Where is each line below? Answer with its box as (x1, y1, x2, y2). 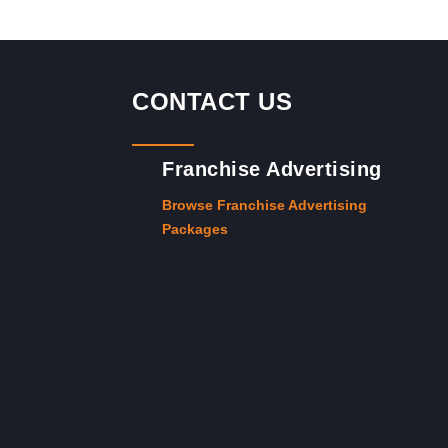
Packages (162, 221, 229, 237)
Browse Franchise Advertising (162, 197, 368, 213)
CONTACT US (132, 88, 293, 115)
